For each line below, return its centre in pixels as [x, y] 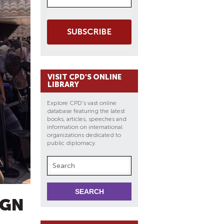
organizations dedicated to [84, 135]
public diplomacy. [72, 143]
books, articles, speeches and [87, 119]
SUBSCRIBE [89, 32]
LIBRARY [63, 84]
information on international [85, 127]
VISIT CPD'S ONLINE [84, 77]
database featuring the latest [86, 111]
